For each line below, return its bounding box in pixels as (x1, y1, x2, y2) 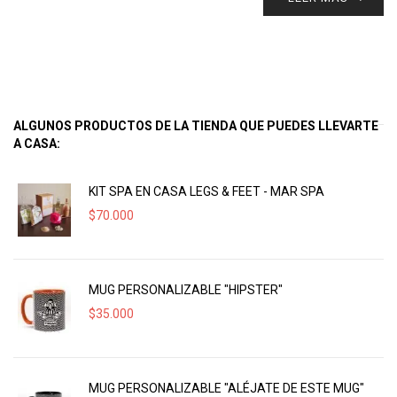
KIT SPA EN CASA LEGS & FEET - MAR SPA (89, 184, 324, 198)
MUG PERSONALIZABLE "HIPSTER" (89, 283, 283, 297)
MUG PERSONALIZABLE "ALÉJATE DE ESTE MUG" (89, 381, 364, 395)
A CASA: (13, 136, 60, 151)
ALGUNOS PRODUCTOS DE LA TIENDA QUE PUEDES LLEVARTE (13, 119, 378, 133)
